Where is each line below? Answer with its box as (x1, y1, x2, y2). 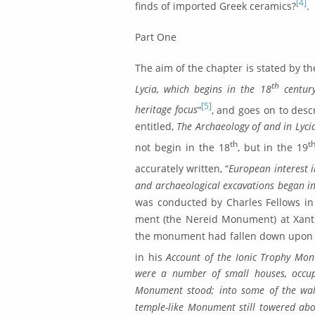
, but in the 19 (237, 140, 309, 154)
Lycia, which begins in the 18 (135, 82, 271, 96)
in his (135, 250, 167, 264)
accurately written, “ (135, 161, 229, 175)
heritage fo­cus (135, 103, 198, 117)
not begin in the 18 (135, 140, 230, 154)
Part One (135, 30, 176, 44)
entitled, (135, 120, 177, 134)
